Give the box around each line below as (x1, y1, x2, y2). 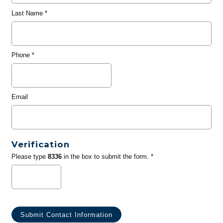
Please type (11, 153, 48, 161)
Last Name (11, 9, 43, 17)
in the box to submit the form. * (61, 153, 153, 161)
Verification (11, 139, 70, 150)
